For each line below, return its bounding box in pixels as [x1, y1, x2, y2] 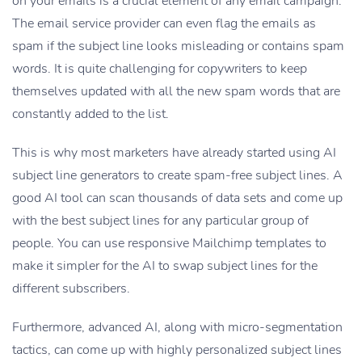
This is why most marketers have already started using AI [12, 144, 336, 162]
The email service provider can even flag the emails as [12, 15, 316, 33]
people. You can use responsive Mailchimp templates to [12, 234, 326, 253]
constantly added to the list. [12, 105, 169, 124]
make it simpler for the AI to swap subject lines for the [12, 257, 318, 276]
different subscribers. [12, 280, 130, 298]
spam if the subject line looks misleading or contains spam [12, 37, 344, 56]
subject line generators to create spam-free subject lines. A [12, 166, 343, 185]
